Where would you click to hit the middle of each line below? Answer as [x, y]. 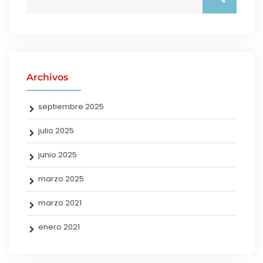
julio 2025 [56, 130]
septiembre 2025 [71, 106]
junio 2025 [58, 154]
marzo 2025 [61, 178]
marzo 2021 [60, 203]
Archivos [47, 77]
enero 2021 [59, 227]
